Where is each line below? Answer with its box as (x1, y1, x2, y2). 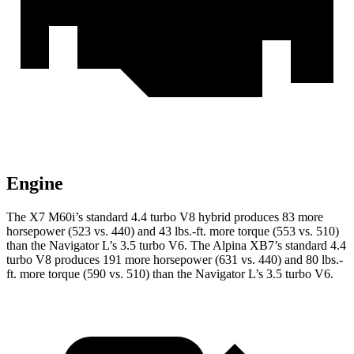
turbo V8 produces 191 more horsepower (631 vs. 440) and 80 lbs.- (6, 253, 343, 267)
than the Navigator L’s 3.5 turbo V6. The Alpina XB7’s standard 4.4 (6, 239, 346, 253)
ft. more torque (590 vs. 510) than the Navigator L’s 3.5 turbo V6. (6, 267, 333, 281)
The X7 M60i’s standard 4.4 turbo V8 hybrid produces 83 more (6, 210, 323, 224)
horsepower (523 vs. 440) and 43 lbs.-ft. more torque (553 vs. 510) (6, 224, 339, 239)
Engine (6, 173, 63, 194)
